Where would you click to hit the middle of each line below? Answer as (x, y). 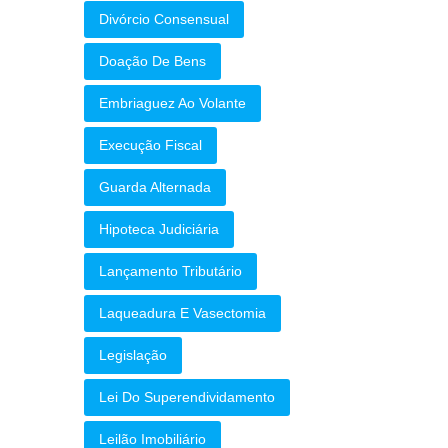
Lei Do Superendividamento (186, 397)
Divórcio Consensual (163, 19)
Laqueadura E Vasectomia (182, 313)
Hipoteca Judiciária (158, 229)
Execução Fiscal (150, 145)
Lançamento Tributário (170, 271)
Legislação (132, 355)
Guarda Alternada (154, 187)
